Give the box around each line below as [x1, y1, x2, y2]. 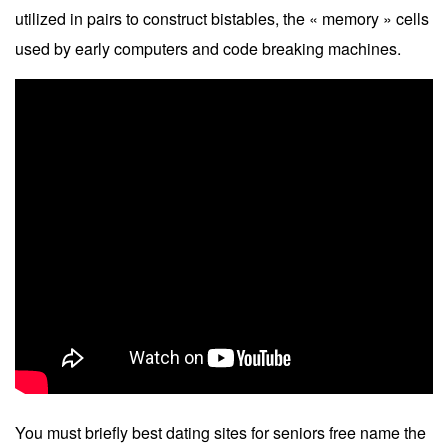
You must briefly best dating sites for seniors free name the [15, 420, 426, 444]
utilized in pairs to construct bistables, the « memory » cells [15, 6, 429, 30]
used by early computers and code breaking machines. [15, 36, 401, 60]
